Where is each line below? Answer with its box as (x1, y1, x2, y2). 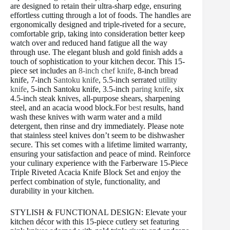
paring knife (131, 84, 170, 93)
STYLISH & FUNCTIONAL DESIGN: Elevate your (10, 207, 186, 217)
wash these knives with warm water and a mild (10, 112, 162, 121)
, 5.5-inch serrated (99, 75, 159, 84)
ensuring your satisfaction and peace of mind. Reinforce (10, 149, 190, 158)
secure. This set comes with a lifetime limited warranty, (10, 140, 187, 149)
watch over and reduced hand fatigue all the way (10, 38, 167, 47)
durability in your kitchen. (10, 186, 94, 195)
